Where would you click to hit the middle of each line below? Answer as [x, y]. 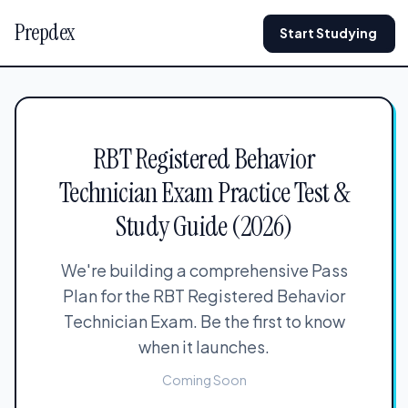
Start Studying [328, 33]
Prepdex [45, 32]
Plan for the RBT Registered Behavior [204, 296]
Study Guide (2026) [204, 226]
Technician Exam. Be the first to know [204, 321]
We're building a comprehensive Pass [204, 270]
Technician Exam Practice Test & [204, 193]
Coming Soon [204, 380]
